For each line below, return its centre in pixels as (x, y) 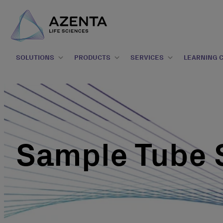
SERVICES (147, 57)
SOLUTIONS (35, 57)
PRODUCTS (92, 57)
